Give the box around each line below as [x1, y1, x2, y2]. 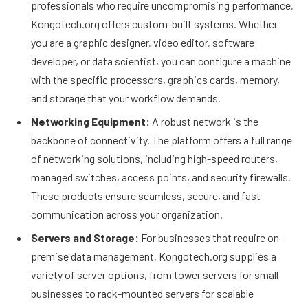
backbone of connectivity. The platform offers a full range [31, 133, 292, 146]
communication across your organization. [31, 207, 223, 221]
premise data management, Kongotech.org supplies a [31, 249, 276, 263]
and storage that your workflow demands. [31, 91, 221, 104]
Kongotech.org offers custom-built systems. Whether [31, 16, 278, 30]
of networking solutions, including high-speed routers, [31, 151, 278, 165]
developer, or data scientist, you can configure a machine [31, 54, 291, 67]
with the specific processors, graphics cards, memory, [31, 72, 280, 86]
